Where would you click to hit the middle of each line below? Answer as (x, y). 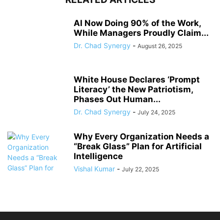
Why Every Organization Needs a (141, 137)
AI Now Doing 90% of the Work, (137, 23)
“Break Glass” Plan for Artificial (138, 147)
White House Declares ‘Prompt (137, 80)
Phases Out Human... (117, 99)
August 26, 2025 (160, 46)
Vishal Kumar (94, 169)
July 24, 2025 (156, 112)
